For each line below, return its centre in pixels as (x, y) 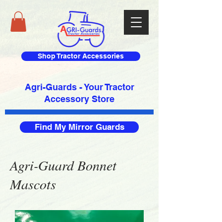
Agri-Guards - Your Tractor (79, 87)
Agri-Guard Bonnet (63, 165)
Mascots (33, 184)
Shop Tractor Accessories (81, 56)
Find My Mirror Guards (79, 127)
